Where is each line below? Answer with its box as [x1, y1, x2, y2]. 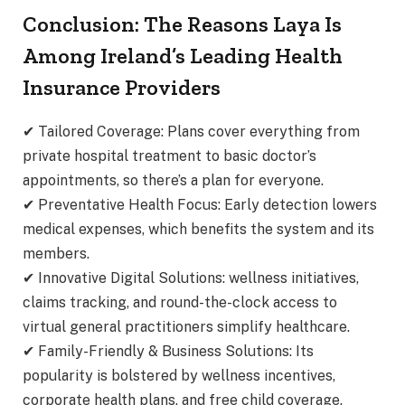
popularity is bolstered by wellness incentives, [23, 366, 335, 384]
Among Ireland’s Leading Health [23, 42, 343, 69]
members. [23, 244, 89, 262]
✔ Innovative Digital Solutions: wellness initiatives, [23, 268, 359, 287]
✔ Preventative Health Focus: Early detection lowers [23, 195, 377, 213]
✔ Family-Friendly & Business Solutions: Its [23, 342, 314, 360]
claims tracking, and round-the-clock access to [23, 293, 337, 311]
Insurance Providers [23, 73, 221, 100]
